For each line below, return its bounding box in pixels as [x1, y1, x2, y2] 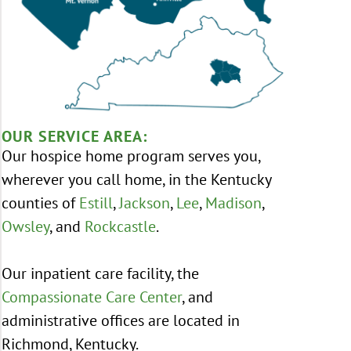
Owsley [2, 216, 49, 237]
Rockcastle [85, 216, 156, 237]
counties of [2, 193, 79, 213]
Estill [79, 193, 113, 213]
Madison [205, 193, 262, 213]
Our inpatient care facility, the [2, 263, 199, 284]
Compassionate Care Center [2, 287, 182, 307]
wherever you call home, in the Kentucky [2, 169, 271, 190]
